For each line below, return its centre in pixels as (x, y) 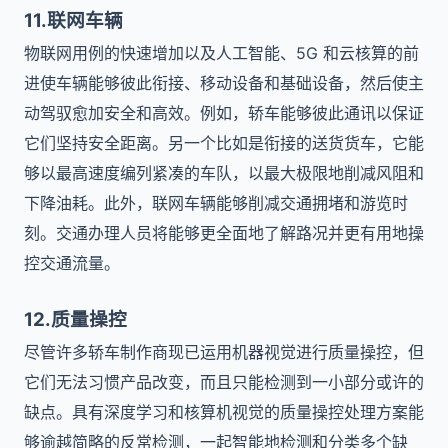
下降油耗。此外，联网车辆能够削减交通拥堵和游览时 (216, 203)
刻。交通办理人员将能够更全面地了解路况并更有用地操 (224, 233)
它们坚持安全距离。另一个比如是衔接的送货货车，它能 (224, 143)
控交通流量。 (72, 263)
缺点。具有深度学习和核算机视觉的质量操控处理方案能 (224, 412)
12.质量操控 (75, 319)
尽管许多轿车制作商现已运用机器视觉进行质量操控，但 (224, 352)
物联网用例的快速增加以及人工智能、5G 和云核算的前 (221, 53)
